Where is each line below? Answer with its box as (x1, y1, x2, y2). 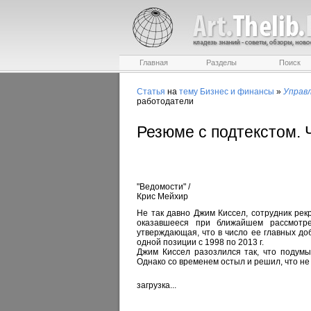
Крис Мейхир (137, 192, 188, 201)
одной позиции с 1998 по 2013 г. (137, 237, 264, 247)
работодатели (137, 96, 194, 106)
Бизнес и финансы (200, 87, 274, 96)
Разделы (206, 58, 237, 67)
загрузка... (137, 280, 176, 290)
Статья (137, 87, 165, 96)
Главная (139, 58, 168, 67)
